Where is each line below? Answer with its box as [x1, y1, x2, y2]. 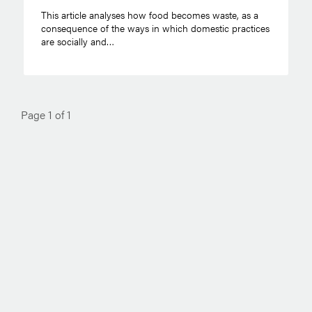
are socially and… [40, 33, 114, 48]
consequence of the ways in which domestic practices [40, 20, 270, 35]
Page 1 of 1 [21, 106, 71, 123]
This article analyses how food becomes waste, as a [40, 7, 258, 22]
